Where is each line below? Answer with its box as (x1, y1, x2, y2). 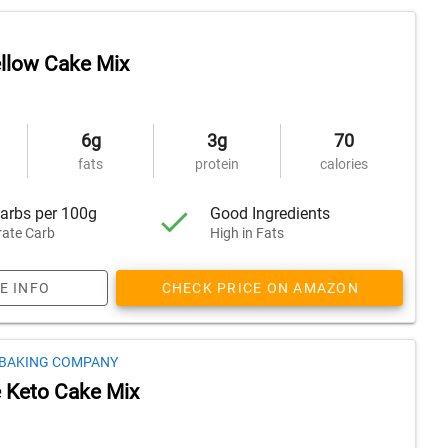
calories (319, 156, 368, 172)
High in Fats (210, 224, 285, 241)
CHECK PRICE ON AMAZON (161, 280, 359, 296)
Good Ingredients (210, 203, 331, 223)
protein (194, 156, 239, 172)
